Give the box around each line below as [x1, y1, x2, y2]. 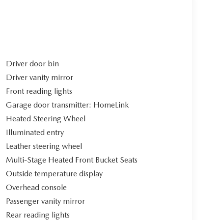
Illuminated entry [5, 128, 64, 137]
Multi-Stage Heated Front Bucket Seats [5, 155, 137, 165]
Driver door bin [5, 59, 59, 69]
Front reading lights [5, 86, 72, 96]
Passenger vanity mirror [5, 196, 85, 206]
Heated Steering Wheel [5, 114, 85, 124]
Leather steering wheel [5, 141, 82, 151]
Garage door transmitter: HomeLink [5, 100, 129, 110]
